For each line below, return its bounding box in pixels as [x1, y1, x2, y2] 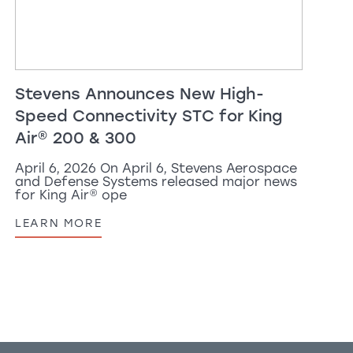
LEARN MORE [15, 215, 102, 230]
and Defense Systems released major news [15, 173, 298, 189]
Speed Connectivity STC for [15, 106, 249, 125]
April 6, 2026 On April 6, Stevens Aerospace [15, 160, 298, 176]
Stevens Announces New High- [15, 84, 265, 103]
